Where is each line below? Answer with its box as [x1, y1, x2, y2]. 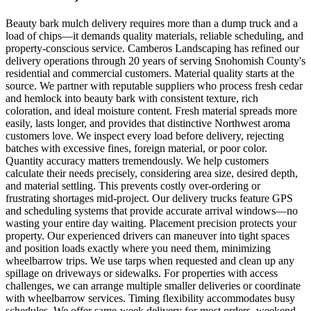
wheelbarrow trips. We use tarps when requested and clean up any [6, 255, 294, 267]
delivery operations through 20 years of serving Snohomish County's [6, 55, 305, 67]
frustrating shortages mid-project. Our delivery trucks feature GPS [6, 192, 293, 205]
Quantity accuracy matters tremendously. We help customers [6, 155, 269, 167]
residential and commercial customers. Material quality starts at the [6, 67, 294, 80]
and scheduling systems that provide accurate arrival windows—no [6, 205, 298, 217]
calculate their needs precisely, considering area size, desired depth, [6, 167, 298, 180]
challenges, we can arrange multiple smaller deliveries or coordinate [6, 280, 301, 292]
